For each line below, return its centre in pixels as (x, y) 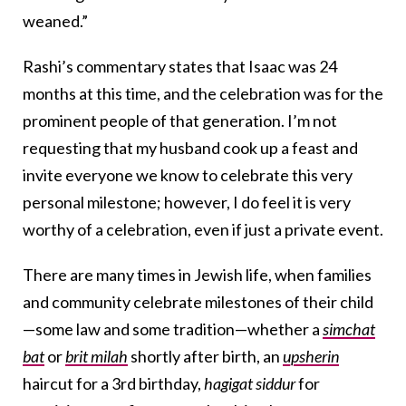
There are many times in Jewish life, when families (197, 275)
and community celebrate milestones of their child (198, 302)
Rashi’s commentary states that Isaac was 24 (180, 67)
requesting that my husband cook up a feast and (190, 148)
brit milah (97, 357)
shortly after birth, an (205, 357)
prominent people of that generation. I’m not (180, 121)
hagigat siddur (250, 384)
